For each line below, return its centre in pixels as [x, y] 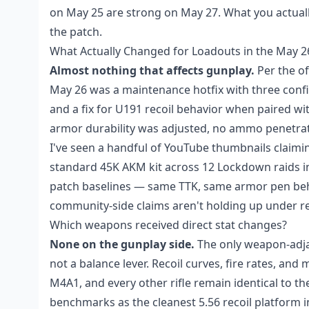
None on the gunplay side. [122, 244]
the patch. [76, 32]
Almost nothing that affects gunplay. [152, 70]
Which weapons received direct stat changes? [168, 225]
